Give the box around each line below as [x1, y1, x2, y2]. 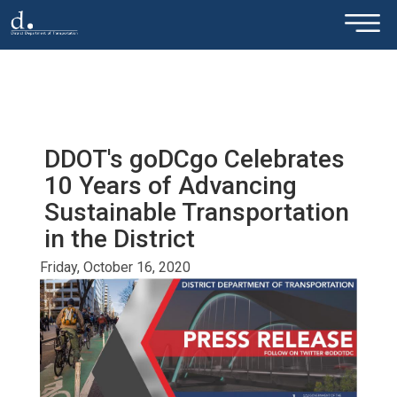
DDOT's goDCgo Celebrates [43, 144, 345, 174]
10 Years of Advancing [43, 171, 297, 200]
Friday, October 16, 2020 [39, 259, 191, 276]
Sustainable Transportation [43, 198, 349, 227]
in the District [43, 224, 195, 253]
